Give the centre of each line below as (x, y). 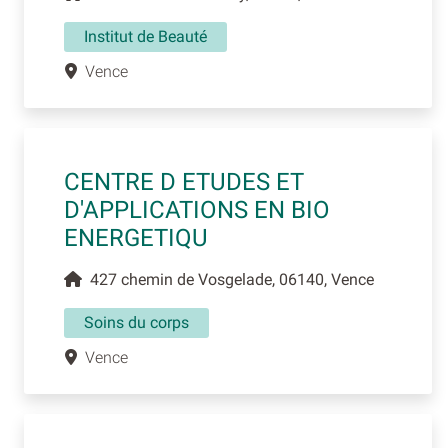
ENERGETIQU (136, 238)
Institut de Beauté (145, 37)
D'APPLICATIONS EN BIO (197, 210)
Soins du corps (136, 323)
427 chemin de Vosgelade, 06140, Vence (228, 280)
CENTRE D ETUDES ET (184, 182)
